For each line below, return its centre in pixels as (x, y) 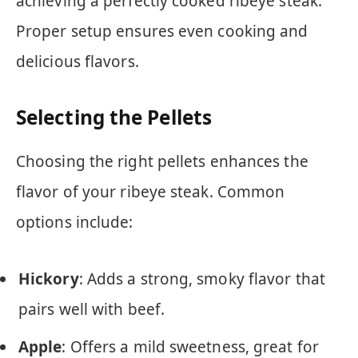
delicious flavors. (78, 61)
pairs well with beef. (91, 310)
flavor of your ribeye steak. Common (151, 191)
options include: (75, 222)
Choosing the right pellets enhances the (162, 161)
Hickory (49, 279)
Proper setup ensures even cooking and (162, 31)
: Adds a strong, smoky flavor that (202, 279)
